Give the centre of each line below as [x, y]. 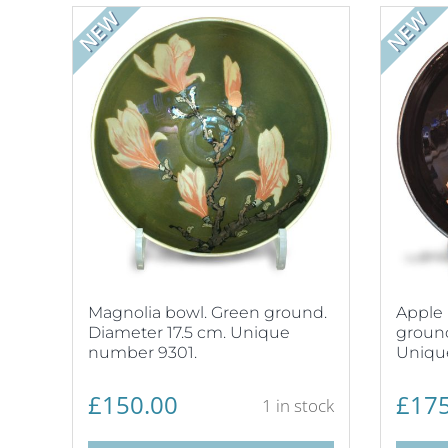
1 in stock [297, 405]
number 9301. [142, 352]
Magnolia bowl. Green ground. [207, 312]
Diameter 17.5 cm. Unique [189, 332]
